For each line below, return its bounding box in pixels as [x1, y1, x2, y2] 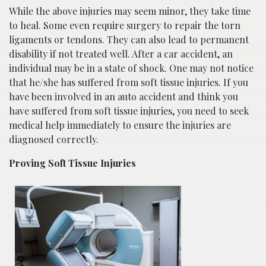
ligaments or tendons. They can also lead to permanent [9, 33, 249, 46]
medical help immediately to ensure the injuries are [9, 119, 231, 132]
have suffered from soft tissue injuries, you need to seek [9, 104, 249, 118]
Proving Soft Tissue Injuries [9, 157, 136, 170]
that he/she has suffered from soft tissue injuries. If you [9, 76, 248, 89]
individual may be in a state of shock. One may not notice [9, 62, 254, 75]
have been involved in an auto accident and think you [9, 90, 238, 103]
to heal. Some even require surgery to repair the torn [9, 19, 240, 32]
